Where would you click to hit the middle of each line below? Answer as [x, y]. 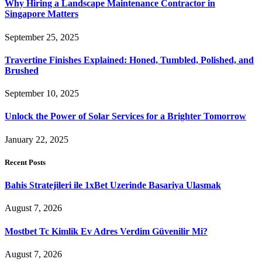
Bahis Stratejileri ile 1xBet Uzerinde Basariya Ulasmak [113, 185]
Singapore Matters [42, 14]
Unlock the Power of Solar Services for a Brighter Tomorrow [125, 116]
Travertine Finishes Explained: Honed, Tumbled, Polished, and [129, 60]
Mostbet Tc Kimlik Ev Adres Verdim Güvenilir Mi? [106, 231]
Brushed [22, 70]
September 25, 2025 [42, 37]
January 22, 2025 [37, 139]
